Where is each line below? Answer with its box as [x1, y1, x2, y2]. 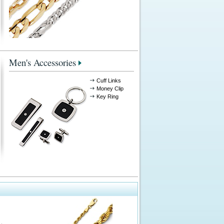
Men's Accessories [8, 56, 76, 68]
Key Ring [96, 93, 118, 99]
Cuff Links [96, 77, 121, 83]
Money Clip [96, 85, 123, 91]
